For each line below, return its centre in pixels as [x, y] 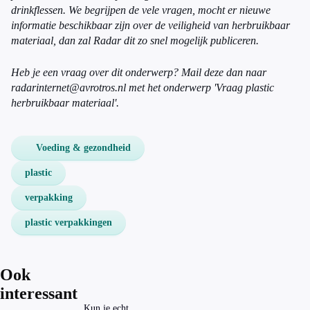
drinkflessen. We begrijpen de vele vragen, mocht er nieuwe [141, 10]
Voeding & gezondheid [83, 148]
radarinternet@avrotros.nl [69, 88]
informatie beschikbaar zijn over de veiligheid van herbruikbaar [151, 25]
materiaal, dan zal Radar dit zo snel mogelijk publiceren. [135, 40]
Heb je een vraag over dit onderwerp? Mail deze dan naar [139, 72]
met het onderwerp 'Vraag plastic [200, 88]
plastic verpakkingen [69, 222]
